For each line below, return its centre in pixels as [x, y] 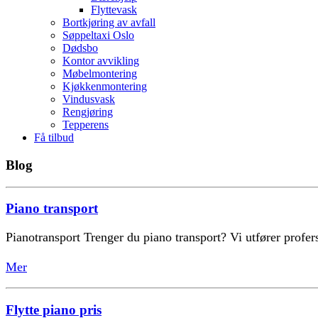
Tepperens [86, 125]
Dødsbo [80, 48]
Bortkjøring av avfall [109, 23]
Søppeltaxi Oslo [98, 35]
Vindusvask [89, 99]
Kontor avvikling [101, 61]
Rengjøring [88, 112]
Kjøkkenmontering [105, 87]
